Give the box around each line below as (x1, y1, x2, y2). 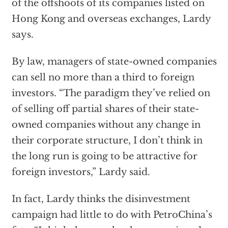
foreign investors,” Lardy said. (11, 166, 150, 178)
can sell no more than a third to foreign (11, 72, 194, 83)
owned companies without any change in (11, 119, 201, 130)
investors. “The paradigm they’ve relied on (11, 88, 210, 99)
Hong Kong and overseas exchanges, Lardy (11, 13, 211, 24)
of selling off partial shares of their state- (11, 103, 199, 115)
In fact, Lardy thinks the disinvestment (11, 193, 190, 205)
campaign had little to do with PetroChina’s (11, 209, 212, 220)
